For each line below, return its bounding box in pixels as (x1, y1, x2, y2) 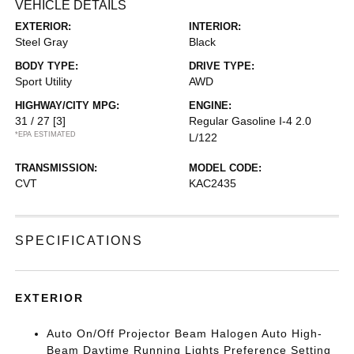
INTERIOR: (189, 21, 241, 32)
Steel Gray (15, 36, 69, 48)
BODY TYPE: (15, 60, 79, 72)
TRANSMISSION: (15, 162, 98, 174)
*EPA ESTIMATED (15, 130, 77, 138)
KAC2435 (189, 177, 236, 190)
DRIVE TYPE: (189, 60, 254, 72)
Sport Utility (15, 75, 73, 88)
